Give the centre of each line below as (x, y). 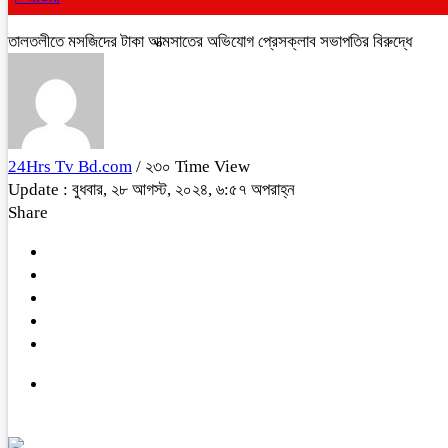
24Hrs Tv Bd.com (70, 166)
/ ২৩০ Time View (193, 166)
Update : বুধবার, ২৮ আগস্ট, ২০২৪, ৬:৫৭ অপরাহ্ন (151, 189)
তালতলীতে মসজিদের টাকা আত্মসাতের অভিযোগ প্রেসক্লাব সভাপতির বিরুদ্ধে (210, 41)
